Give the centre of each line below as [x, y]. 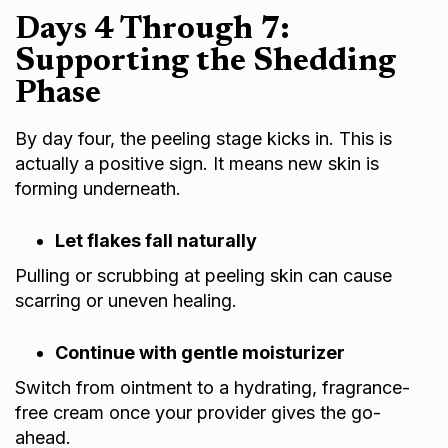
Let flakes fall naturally [156, 240]
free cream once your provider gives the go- [198, 412]
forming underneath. [98, 188]
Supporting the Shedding [205, 61]
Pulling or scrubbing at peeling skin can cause [203, 275]
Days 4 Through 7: [152, 29]
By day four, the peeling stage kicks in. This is [203, 138]
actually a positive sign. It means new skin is [197, 163]
